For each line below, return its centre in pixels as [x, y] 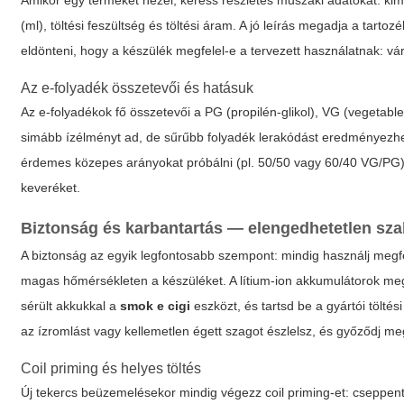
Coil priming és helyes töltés [111, 368]
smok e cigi [156, 306]
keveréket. [51, 188]
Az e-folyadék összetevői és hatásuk [138, 88]
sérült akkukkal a [71, 306]
